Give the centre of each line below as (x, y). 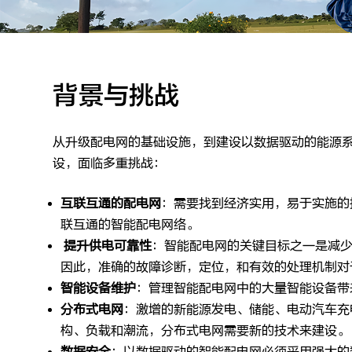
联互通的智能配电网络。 (132, 224)
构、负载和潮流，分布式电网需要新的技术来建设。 (205, 330)
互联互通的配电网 (111, 203)
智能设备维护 (99, 288)
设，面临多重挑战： (110, 163)
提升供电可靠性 (108, 246)
